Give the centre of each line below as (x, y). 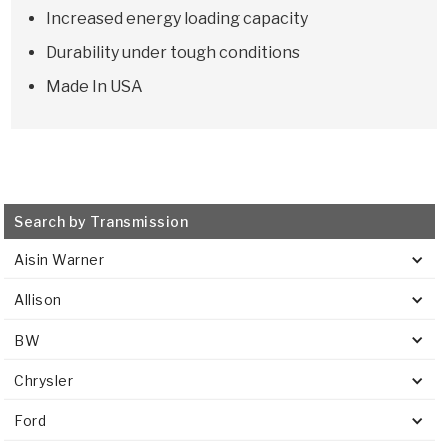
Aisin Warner (59, 260)
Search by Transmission (101, 222)
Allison (38, 300)
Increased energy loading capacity (177, 19)
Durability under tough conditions (173, 53)
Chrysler (44, 381)
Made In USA (95, 87)
